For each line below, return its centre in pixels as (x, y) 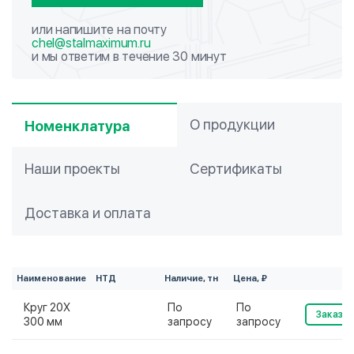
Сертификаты (236, 169)
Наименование (51, 279)
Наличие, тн (191, 279)
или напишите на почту (99, 30)
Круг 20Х (47, 307)
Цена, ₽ (250, 279)
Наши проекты (72, 169)
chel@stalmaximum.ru (91, 43)
